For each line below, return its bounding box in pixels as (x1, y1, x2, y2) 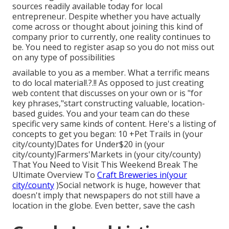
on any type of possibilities (12, 52, 115, 63)
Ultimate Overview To (12, 169, 97, 181)
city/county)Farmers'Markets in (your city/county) (12, 149, 201, 161)
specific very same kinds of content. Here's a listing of (12, 118, 216, 130)
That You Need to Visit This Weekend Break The (12, 159, 198, 171)
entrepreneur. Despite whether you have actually (12, 11, 200, 22)
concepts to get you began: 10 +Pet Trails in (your (12, 128, 203, 140)
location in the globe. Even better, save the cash (12, 200, 195, 212)
